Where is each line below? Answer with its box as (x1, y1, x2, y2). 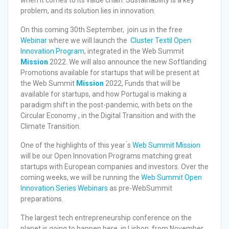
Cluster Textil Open (130, 36, 191, 44)
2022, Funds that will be (104, 79, 180, 87)
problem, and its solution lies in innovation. (20, 6, 155, 15)
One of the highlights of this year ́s (20, 141, 132, 149)
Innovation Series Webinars (20, 184, 108, 192)
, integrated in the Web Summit (84, 47, 184, 55)
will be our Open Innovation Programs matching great (20, 151, 192, 160)
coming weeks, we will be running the (20, 173, 141, 181)
